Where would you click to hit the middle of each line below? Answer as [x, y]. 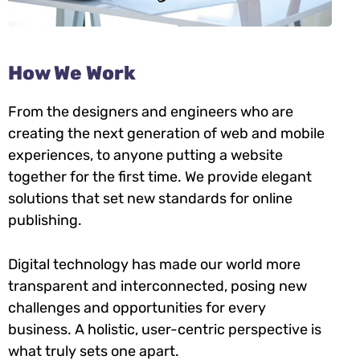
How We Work [72, 73]
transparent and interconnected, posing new [157, 286]
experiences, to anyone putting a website [145, 155]
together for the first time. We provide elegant [160, 176]
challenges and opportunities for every [137, 307]
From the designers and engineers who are [151, 111]
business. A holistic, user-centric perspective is [165, 329]
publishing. [45, 220]
